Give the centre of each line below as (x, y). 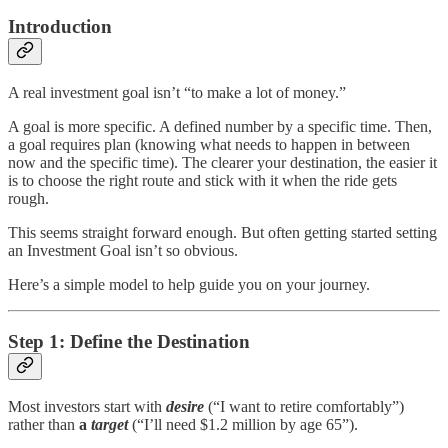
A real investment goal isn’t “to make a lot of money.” (177, 92)
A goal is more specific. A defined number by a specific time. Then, (220, 126)
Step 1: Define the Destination (129, 341)
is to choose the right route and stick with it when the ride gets (202, 180)
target (109, 425)
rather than (43, 425)
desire (185, 407)
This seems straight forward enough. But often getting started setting (222, 232)
